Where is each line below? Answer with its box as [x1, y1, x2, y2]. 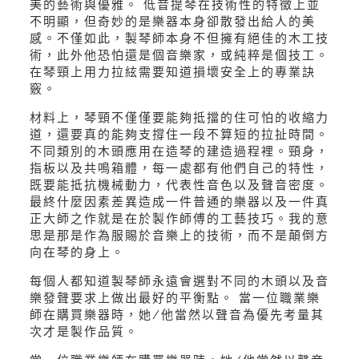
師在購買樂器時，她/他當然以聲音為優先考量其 [29, 308, 325, 323]
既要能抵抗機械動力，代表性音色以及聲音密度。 [29, 178, 329, 193]
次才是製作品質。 [29, 325, 139, 340]
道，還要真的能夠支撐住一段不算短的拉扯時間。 [29, 127, 329, 143]
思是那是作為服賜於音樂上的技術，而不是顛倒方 [29, 228, 329, 244]
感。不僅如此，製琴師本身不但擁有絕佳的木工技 [29, 31, 329, 46]
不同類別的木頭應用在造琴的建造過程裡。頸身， [29, 144, 329, 159]
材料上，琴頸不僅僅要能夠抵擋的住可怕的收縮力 [29, 111, 329, 126]
